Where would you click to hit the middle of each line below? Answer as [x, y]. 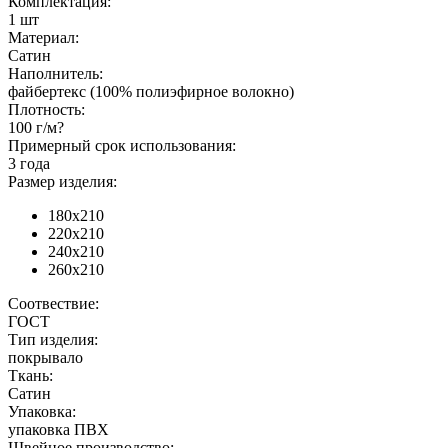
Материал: [43, 38]
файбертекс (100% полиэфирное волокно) [151, 92]
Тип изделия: [53, 340]
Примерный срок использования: [122, 146]
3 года [29, 164]
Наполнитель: [55, 74]
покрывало [45, 358]
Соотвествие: [53, 304]
